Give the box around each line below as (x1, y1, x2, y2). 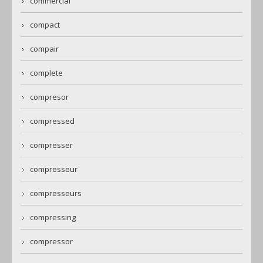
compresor (30, 92, 69, 103)
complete (30, 68, 63, 79)
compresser (30, 140, 73, 151)
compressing (30, 212, 76, 223)
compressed (30, 116, 75, 127)
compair (30, 43, 59, 55)
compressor (30, 236, 73, 247)
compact (30, 19, 60, 31)
